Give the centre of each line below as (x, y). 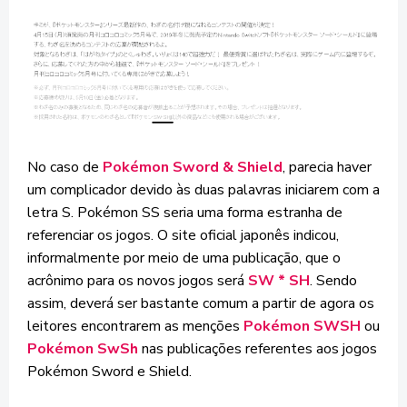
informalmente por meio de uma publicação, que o (184, 258)
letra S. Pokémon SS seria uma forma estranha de (185, 212)
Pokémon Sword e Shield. (109, 371)
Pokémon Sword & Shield (193, 167)
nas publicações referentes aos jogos (258, 348)
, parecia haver (327, 167)
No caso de (65, 167)
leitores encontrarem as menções (135, 326)
